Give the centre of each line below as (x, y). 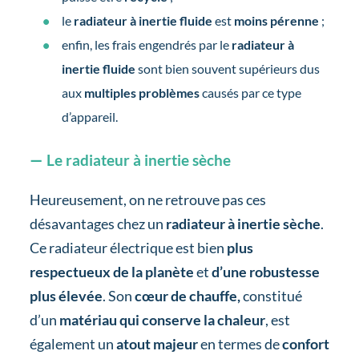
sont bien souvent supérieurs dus (228, 68)
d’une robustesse (265, 271)
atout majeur (157, 343)
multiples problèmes (143, 92)
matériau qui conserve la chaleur (162, 319)
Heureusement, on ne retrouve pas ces (147, 199)
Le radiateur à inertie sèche (138, 159)
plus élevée (66, 295)
